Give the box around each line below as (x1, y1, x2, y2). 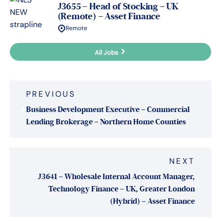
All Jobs (95, 48, 120, 57)
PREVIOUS (26, 89, 76, 100)
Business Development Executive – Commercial (26, 105, 190, 115)
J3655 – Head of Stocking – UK (57, 1, 179, 12)
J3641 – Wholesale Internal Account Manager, (38, 172, 195, 182)
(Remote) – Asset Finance (57, 11, 161, 22)
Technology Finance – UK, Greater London (48, 184, 195, 194)
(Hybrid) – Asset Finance (110, 196, 195, 207)
